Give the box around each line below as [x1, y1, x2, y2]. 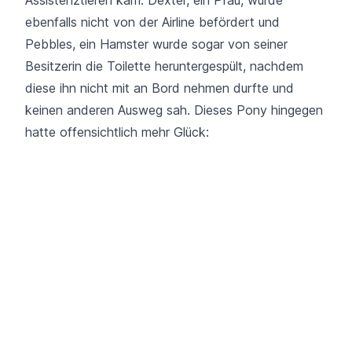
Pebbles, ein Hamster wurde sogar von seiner [25, 35, 288, 52]
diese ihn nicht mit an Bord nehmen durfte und [25, 79, 294, 96]
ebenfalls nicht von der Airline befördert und [25, 13, 280, 30]
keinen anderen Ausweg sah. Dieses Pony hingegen [25, 101, 323, 118]
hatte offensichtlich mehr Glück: [25, 123, 209, 140]
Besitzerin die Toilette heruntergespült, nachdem [25, 57, 303, 74]
